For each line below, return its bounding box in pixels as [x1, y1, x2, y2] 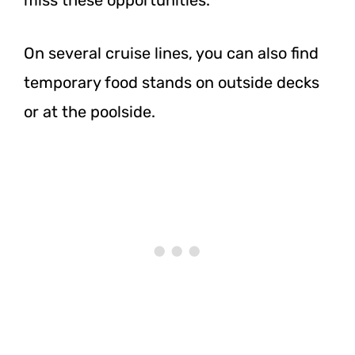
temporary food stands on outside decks [24, 72, 319, 92]
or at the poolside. [24, 101, 155, 121]
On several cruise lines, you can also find [24, 43, 319, 63]
